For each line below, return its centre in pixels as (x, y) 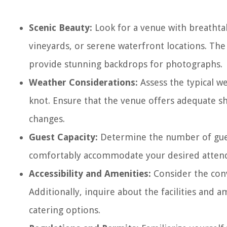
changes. (47, 119)
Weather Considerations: (83, 82)
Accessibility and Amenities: (90, 174)
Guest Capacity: (63, 137)
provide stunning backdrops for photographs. (126, 64)
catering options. (65, 210)
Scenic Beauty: (61, 28)
